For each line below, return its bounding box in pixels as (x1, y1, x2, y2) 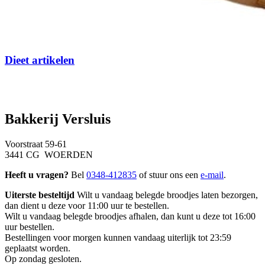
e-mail (201, 169, 224, 180)
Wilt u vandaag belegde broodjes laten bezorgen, (75, 189, 258, 200)
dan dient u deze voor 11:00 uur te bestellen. (5, 200, 169, 211)
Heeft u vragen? (5, 169, 69, 180)
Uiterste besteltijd (5, 189, 75, 200)
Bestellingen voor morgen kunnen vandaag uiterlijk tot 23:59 (5, 232, 231, 243)
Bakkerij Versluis (5, 111, 111, 127)
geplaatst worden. (5, 243, 70, 253)
